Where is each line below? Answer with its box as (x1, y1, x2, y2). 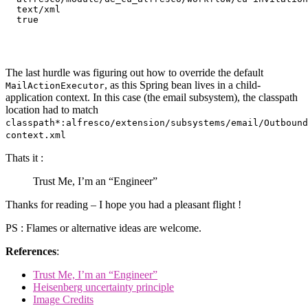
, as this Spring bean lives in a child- (104, 79, 261, 91)
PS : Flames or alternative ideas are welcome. (5, 222, 201, 234)
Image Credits (33, 294, 93, 306)
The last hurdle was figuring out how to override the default (5, 67, 263, 79)
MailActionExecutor (5, 80, 104, 91)
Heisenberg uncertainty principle (33, 281, 174, 294)
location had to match (5, 104, 98, 116)
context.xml (5, 130, 66, 141)
